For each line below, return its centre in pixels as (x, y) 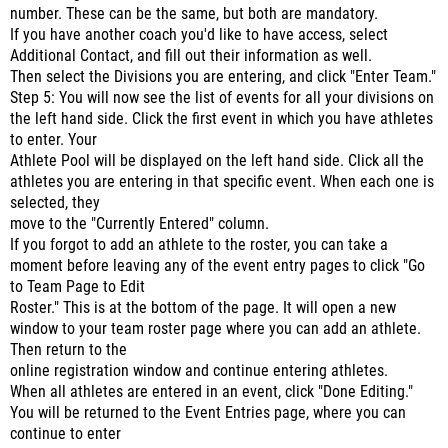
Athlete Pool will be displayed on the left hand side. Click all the (217, 161)
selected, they (55, 203)
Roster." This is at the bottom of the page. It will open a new (203, 308)
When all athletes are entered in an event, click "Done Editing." (211, 392)
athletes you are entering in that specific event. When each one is (222, 182)
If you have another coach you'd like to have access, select (199, 35)
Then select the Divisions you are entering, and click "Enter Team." (223, 77)
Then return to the (68, 350)
